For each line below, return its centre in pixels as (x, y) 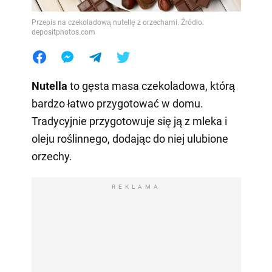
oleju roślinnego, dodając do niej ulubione (130, 138)
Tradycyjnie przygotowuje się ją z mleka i (129, 121)
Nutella (49, 86)
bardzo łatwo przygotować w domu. (117, 103)
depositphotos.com (63, 32)
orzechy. (52, 156)
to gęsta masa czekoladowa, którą (151, 86)
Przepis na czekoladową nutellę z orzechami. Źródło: (117, 22)
